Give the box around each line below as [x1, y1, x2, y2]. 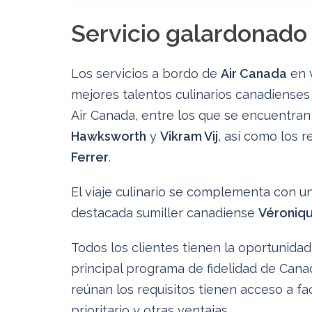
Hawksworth [71, 129, 146, 144]
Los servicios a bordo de [71, 66, 221, 81]
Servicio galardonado [71, 19, 307, 48]
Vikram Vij [160, 129, 218, 144]
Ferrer [71, 150, 109, 165]
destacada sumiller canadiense [71, 205, 258, 221]
